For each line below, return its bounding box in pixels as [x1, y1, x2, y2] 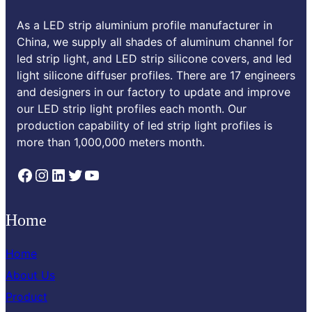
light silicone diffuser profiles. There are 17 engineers [17, 68, 295, 82]
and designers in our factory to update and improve [17, 84, 290, 99]
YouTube [83, 164, 93, 185]
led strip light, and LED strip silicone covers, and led [17, 51, 292, 65]
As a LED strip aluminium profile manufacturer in [17, 17, 272, 32]
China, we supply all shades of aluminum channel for [17, 34, 293, 49]
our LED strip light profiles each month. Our [17, 101, 247, 116]
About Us [6, 267, 55, 282]
